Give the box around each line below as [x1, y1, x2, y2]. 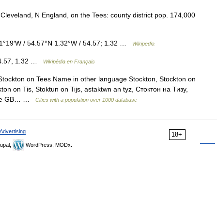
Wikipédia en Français [43, 59, 95, 64]
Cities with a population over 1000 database [35, 97, 137, 103]
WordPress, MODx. [24, 142, 72, 148]
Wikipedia [132, 41, 155, 46]
